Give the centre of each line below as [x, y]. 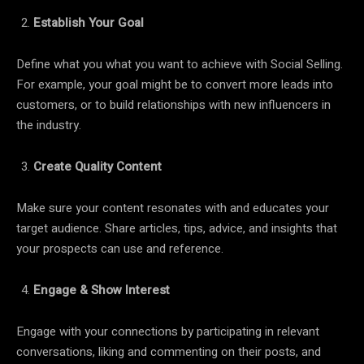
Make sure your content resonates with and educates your [173, 208]
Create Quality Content [97, 166]
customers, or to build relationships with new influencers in [173, 104]
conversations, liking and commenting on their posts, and [169, 351]
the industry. [49, 125]
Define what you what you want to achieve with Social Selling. [180, 64]
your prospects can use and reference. [120, 248]
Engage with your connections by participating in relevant [168, 331]
